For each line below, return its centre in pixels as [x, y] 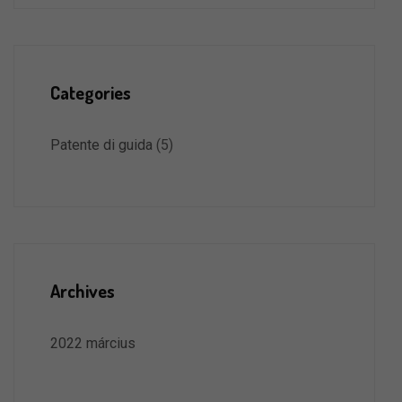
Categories [91, 92]
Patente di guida [101, 145]
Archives [83, 291]
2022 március [93, 343]
